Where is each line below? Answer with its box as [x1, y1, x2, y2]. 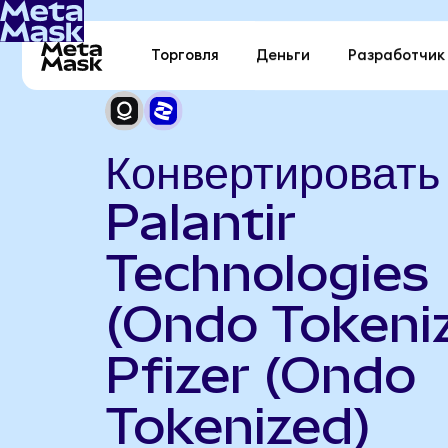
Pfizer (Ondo [104, 345, 416, 404]
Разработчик [347, 48, 445, 64]
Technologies [104, 243, 430, 302]
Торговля [151, 48, 220, 64]
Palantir [104, 192, 296, 251]
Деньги [256, 48, 311, 64]
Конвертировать [104, 141, 440, 200]
